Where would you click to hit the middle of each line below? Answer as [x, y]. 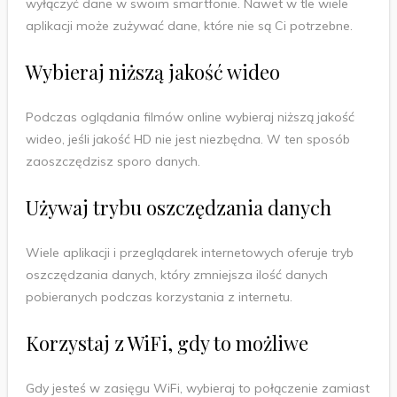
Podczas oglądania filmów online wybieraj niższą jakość [190, 117]
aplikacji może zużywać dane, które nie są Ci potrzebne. [189, 25]
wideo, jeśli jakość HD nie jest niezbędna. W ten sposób [187, 139]
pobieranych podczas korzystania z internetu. [159, 296]
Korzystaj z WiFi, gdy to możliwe [167, 343]
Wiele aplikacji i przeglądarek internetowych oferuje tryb [189, 252]
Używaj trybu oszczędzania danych [178, 207]
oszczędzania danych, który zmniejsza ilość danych [176, 274]
